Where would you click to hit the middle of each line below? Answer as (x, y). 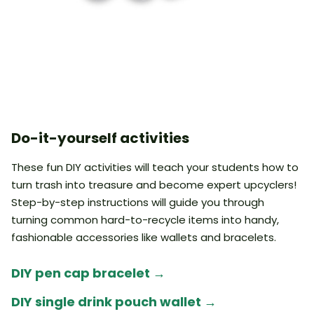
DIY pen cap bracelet (82, 273)
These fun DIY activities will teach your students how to (155, 167)
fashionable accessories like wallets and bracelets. (144, 237)
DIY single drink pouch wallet (108, 302)
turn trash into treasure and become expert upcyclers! (154, 185)
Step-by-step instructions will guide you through (138, 202)
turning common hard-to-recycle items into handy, (145, 220)
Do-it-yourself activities (100, 138)
